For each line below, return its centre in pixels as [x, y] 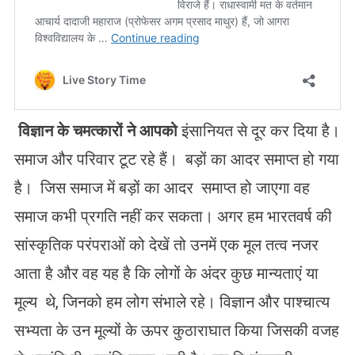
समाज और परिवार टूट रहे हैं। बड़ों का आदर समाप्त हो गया [176, 159]
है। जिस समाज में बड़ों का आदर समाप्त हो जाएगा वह [162, 187]
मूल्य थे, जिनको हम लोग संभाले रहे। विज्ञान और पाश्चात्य [172, 302]
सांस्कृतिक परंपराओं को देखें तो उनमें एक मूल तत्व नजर [166, 244]
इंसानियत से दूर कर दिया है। [258, 130]
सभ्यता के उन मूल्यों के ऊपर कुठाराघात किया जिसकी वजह [176, 330]
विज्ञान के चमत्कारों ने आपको [97, 130]
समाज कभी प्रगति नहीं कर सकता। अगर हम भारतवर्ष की [173, 216]
